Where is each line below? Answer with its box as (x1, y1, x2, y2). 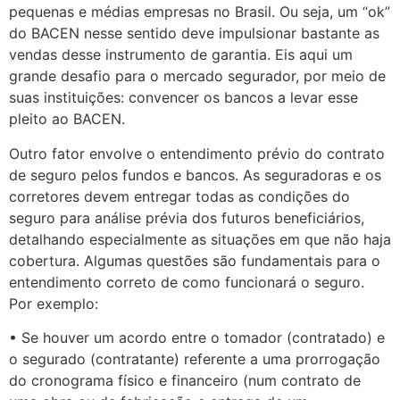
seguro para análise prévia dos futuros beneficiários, (9, 208, 364, 227)
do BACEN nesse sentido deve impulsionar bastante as (9, 24, 379, 43)
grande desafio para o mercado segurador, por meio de (9, 67, 386, 86)
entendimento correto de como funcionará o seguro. (9, 272, 364, 291)
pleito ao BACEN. (9, 110, 125, 129)
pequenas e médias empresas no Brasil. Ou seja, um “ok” (9, 3, 390, 21)
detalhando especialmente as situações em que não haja (9, 229, 391, 248)
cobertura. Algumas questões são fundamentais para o (9, 251, 380, 270)
